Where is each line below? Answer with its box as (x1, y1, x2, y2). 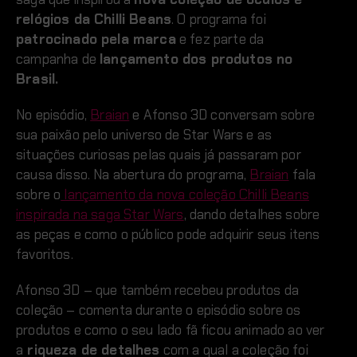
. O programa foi (171, 10, 266, 28)
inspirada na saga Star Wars (16, 205, 184, 223)
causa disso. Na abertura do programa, (16, 165, 250, 183)
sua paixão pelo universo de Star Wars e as (16, 125, 273, 143)
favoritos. (16, 245, 73, 263)
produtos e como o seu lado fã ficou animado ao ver (16, 320, 325, 339)
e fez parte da (175, 29, 265, 48)
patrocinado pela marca (16, 29, 176, 48)
